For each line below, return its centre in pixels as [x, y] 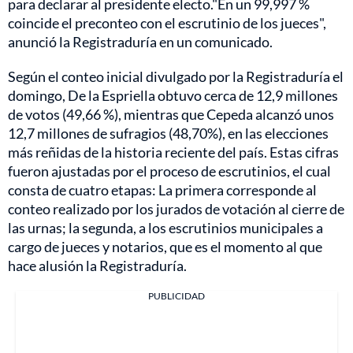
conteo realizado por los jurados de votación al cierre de [176, 208]
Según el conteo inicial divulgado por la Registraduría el [176, 76]
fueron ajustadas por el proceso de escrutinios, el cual [169, 171]
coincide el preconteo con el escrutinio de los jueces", [167, 22]
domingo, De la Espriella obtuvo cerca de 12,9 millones [173, 95]
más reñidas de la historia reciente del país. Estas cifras [173, 152]
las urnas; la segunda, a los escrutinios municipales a [165, 227]
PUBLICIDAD [176, 295]
